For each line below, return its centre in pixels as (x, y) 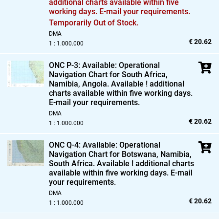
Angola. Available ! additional (132, 84)
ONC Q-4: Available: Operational (105, 145)
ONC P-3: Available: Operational (104, 65)
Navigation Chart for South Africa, (108, 74)
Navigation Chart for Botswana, (104, 154)
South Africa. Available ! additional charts (121, 163)
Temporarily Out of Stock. (94, 22)
